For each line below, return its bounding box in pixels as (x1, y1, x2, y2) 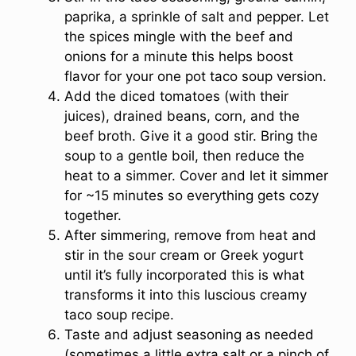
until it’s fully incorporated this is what (64, 267, 304, 284)
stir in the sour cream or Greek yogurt (64, 247, 304, 264)
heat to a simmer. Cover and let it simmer (64, 168, 328, 184)
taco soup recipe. (64, 307, 174, 323)
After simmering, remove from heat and (64, 227, 316, 244)
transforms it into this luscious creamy (64, 287, 307, 304)
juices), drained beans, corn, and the (64, 108, 300, 125)
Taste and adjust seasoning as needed (64, 327, 314, 343)
